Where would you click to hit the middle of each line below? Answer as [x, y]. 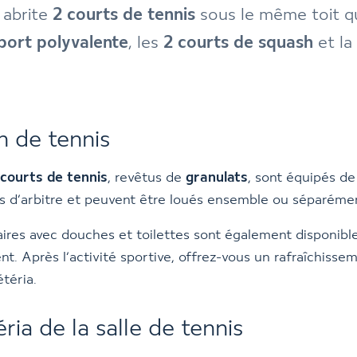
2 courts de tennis [124, 15]
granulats [217, 178]
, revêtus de [147, 178]
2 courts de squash [238, 43]
